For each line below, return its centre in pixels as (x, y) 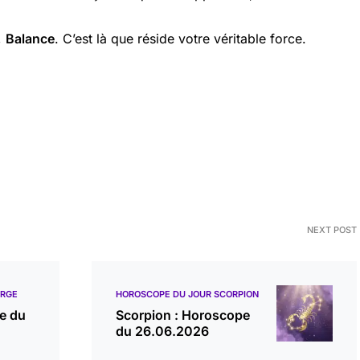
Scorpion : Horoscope (183, 315)
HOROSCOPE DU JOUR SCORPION (187, 294)
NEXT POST (332, 230)
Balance (30, 39)
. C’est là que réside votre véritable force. (180, 39)
